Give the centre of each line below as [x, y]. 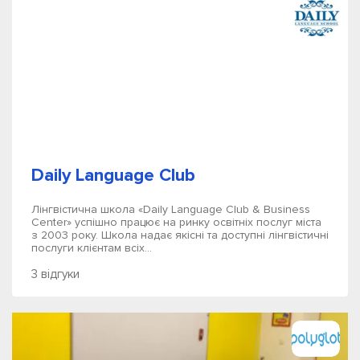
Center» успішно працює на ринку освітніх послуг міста [176, 222]
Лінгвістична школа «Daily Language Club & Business [171, 209]
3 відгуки [55, 274]
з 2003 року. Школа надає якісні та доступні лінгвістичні [180, 235]
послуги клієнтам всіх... [92, 248]
